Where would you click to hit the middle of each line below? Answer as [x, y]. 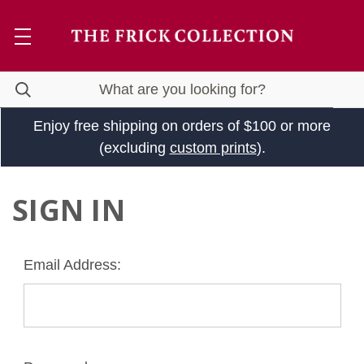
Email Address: [72, 265]
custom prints [213, 148]
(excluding [134, 148]
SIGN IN [69, 210]
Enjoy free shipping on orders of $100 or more [182, 126]
